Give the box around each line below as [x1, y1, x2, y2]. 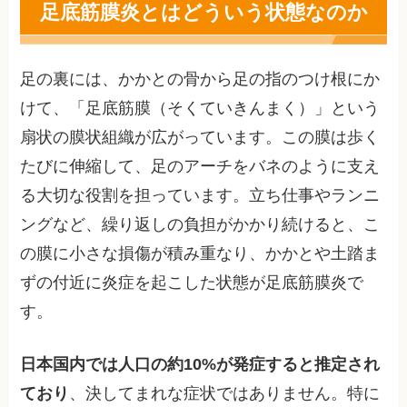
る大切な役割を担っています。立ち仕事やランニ [20, 185, 381, 204]
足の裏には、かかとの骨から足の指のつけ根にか [20, 69, 381, 88]
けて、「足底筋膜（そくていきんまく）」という [20, 98, 381, 117]
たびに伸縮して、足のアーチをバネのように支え [20, 156, 381, 175]
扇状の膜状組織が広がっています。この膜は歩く [20, 127, 381, 146]
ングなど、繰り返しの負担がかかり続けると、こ [20, 214, 381, 233]
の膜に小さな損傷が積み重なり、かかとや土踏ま [20, 243, 381, 263]
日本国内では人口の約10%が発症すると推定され [20, 355, 381, 374]
